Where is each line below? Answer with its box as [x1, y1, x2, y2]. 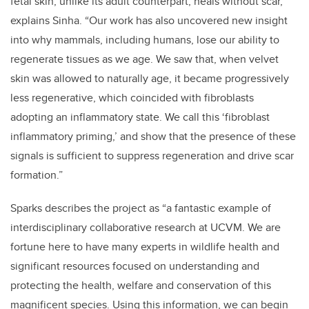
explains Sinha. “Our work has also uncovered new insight [10, 12, 288, 29]
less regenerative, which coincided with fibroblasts [10, 90, 254, 106]
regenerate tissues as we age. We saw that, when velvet [10, 51, 279, 68]
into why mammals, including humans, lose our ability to [10, 32, 279, 48]
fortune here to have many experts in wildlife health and [10, 239, 279, 255]
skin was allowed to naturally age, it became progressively [10, 70, 289, 87]
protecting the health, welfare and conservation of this [10, 277, 271, 294]
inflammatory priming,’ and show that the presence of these [10, 128, 296, 145]
